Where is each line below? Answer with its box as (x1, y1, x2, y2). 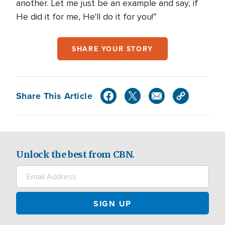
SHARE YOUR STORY (72, 43, 153, 54)
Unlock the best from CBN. (16, 149, 135, 160)
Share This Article (16, 89, 93, 102)
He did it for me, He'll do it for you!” (16, 11, 157, 22)
